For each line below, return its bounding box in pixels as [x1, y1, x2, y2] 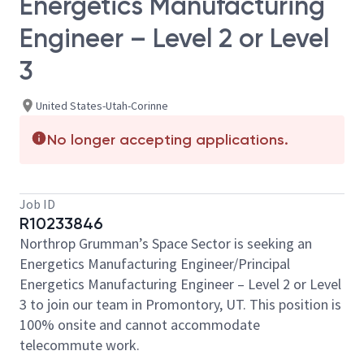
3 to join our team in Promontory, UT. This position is [19, 295, 341, 314]
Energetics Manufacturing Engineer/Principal [19, 254, 290, 273]
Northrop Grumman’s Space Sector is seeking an [19, 234, 312, 253]
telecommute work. [19, 336, 140, 354]
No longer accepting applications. [47, 131, 288, 149]
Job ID [19, 196, 55, 212]
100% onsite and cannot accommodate [19, 315, 260, 334]
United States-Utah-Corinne [36, 97, 168, 113]
